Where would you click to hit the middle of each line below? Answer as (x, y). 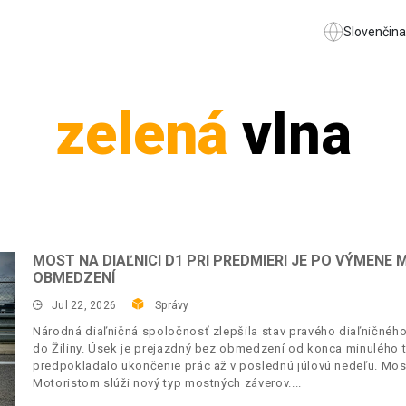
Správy (172, 305)
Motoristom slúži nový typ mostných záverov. (162, 383)
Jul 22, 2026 (84, 305)
